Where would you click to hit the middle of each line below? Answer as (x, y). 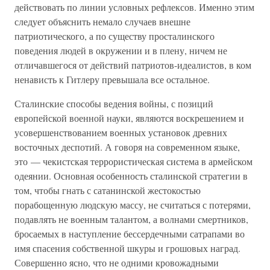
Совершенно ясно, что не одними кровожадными (117, 262)
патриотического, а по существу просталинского (115, 36)
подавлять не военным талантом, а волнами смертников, (131, 219)
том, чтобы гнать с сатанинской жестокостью (108, 190)
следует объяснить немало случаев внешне (102, 21)
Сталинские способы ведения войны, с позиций (114, 103)
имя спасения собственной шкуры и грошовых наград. (127, 248)
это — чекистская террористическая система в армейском (133, 161)
